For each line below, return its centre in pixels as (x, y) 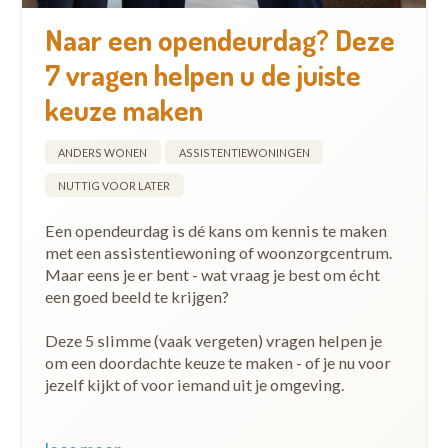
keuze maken (123, 109)
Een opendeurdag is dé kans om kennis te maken (215, 230)
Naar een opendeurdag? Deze (219, 39)
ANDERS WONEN (102, 152)
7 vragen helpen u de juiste (202, 74)
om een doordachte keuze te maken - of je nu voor (217, 363)
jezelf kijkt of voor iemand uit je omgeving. (194, 385)
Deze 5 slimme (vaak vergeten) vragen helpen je (213, 341)
